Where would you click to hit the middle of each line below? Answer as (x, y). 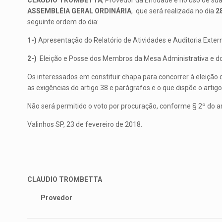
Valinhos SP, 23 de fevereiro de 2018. (84, 124)
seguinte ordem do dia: (63, 22)
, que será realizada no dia (173, 11)
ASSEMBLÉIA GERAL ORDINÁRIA (79, 11)
